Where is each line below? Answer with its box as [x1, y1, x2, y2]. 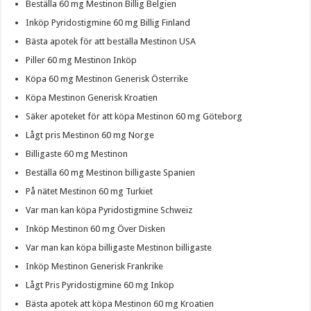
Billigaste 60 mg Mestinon [26, 148, 128, 159]
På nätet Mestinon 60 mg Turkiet [26, 185, 153, 196]
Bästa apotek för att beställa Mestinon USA [26, 35, 196, 47]
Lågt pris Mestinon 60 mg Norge [26, 129, 155, 140]
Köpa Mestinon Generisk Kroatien [26, 92, 158, 103]
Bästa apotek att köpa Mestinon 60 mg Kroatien [26, 298, 215, 309]
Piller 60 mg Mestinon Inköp [26, 54, 137, 65]
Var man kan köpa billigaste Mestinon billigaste [26, 242, 212, 253]
